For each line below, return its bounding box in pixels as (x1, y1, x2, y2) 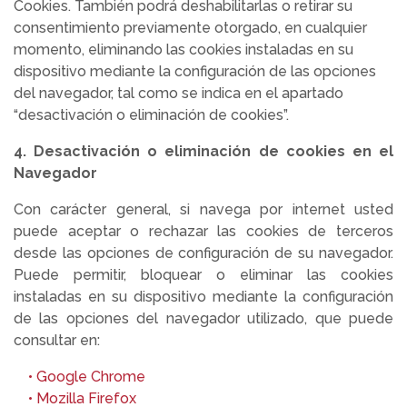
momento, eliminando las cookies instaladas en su (14, 41, 353, 58)
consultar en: (14, 332, 100, 349)
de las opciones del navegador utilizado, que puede (14, 310, 393, 327)
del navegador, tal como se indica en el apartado (14, 84, 343, 102)
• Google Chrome (14, 368, 145, 385)
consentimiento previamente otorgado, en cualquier (14, 19, 367, 36)
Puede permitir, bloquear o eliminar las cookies (14, 266, 393, 283)
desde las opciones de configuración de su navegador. (14, 244, 393, 262)
